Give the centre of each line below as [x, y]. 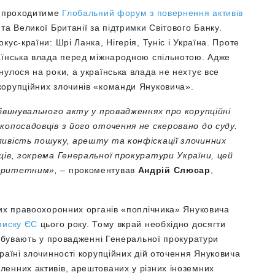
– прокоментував [98, 170]
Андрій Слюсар [174, 170]
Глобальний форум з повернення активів [153, 13]
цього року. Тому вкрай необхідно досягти [132, 224]
